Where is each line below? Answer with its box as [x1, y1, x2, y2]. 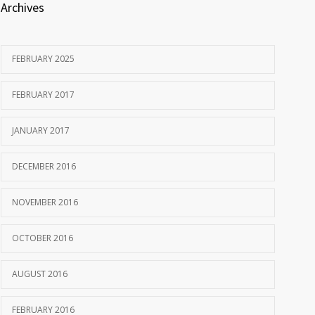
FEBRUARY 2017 [12, 89, 75, 101]
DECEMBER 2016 [12, 160, 76, 173]
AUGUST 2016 [12, 268, 67, 281]
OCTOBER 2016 [12, 232, 73, 245]
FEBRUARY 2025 [12, 53, 75, 65]
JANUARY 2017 [12, 124, 70, 137]
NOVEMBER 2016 [12, 196, 78, 209]
